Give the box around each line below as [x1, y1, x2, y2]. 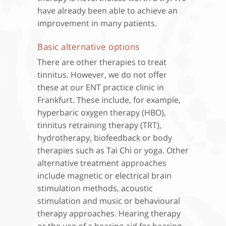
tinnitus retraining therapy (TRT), [37, 119, 161, 131]
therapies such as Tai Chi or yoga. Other [37, 144, 189, 156]
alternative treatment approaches [37, 157, 166, 168]
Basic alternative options [37, 40, 140, 52]
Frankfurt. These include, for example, [37, 94, 181, 105]
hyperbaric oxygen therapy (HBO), [37, 106, 166, 118]
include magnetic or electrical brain [37, 169, 172, 181]
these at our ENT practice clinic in [37, 81, 164, 93]
